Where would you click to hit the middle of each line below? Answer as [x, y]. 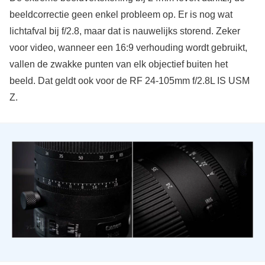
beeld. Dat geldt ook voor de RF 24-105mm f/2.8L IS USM [129, 81]
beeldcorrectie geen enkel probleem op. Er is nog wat [121, 15]
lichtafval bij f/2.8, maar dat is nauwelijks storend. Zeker [125, 31]
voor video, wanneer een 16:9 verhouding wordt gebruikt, [128, 48]
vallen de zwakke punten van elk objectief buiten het [118, 64]
